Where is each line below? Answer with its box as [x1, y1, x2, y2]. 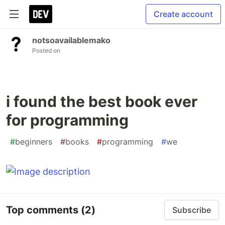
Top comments [6, 203, 81, 216]
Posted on [32, 47, 60, 54]
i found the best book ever [6, 92, 197, 110]
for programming [6, 111, 129, 129]
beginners [15, 137, 52, 147]
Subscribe [172, 205, 211, 215]
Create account [154, 9, 213, 19]
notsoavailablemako [32, 35, 110, 45]
